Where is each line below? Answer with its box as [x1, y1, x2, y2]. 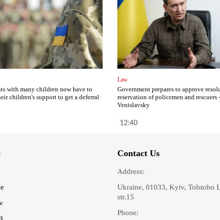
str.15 [117, 193, 134, 201]
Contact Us [117, 148, 160, 159]
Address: [117, 167, 144, 176]
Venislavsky [117, 101, 150, 109]
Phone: [117, 209, 138, 217]
